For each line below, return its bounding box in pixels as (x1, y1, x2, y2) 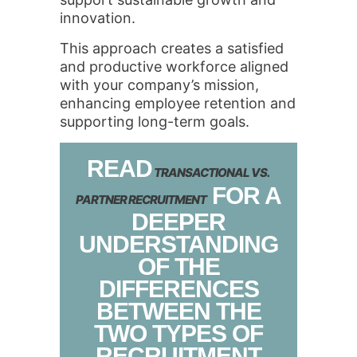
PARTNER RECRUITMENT (76, 192, 206, 207)
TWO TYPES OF (94, 320, 263, 347)
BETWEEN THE (96, 298, 261, 324)
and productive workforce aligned (60, 58, 288, 75)
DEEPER (131, 209, 226, 235)
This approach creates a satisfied (60, 40, 284, 57)
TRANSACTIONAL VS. (154, 165, 270, 180)
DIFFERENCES (98, 276, 259, 302)
